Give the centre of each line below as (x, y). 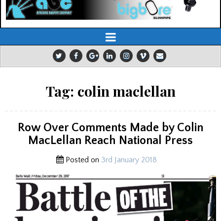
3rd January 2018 (129, 160)
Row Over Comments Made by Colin (110, 128)
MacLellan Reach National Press (110, 141)
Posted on (82, 160)
